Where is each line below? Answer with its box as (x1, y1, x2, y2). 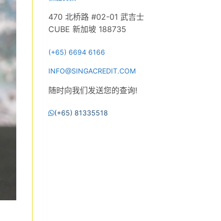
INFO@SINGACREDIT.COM (48, 66, 136, 75)
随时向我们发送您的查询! (48, 85, 137, 95)
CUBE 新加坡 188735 (48, 24, 126, 35)
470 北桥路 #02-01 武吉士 (48, 12, 144, 22)
